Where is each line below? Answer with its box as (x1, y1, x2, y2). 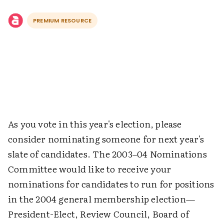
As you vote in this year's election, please (8, 117, 182, 130)
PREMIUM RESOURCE (33, 16, 92, 24)
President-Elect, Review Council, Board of (8, 207, 189, 220)
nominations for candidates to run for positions (8, 177, 214, 190)
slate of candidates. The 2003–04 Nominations (8, 147, 207, 160)
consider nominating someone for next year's (8, 132, 204, 145)
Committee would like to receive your (8, 162, 171, 175)
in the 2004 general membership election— (8, 192, 195, 205)
